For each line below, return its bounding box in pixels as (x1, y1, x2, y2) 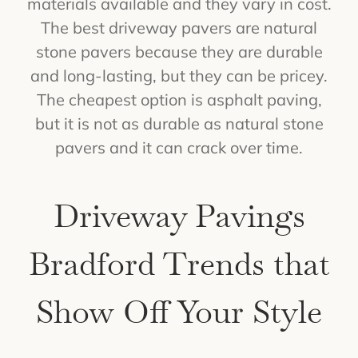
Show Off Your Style (36, 290, 322, 332)
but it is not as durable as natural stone (34, 113, 324, 133)
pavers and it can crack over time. (55, 137, 303, 157)
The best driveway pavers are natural (41, 17, 317, 38)
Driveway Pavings (53, 194, 305, 237)
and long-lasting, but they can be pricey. (30, 65, 328, 86)
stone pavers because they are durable (35, 41, 323, 62)
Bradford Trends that (28, 242, 330, 284)
